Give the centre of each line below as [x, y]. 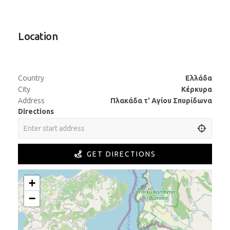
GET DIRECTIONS [122, 154]
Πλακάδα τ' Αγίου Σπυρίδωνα [161, 101]
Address [31, 101]
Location [38, 36]
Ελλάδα [199, 78]
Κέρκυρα [197, 89]
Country [31, 78]
